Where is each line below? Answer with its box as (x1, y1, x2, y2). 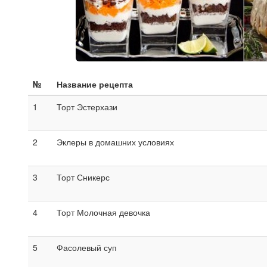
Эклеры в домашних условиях (57, 135, 174, 148)
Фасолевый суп (57, 241, 117, 253)
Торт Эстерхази (57, 100, 117, 113)
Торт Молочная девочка (57, 206, 150, 218)
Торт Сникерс (57, 170, 110, 183)
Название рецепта (57, 77, 133, 90)
